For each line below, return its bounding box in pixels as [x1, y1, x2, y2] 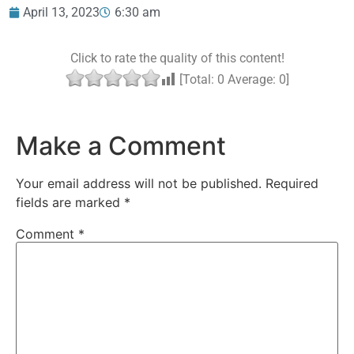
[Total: [175, 72, 217, 88]
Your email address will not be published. [16, 175, 262, 191]
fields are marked [16, 194, 124, 210]
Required [265, 175, 318, 191]
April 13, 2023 [23, 4, 100, 20]
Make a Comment [16, 130, 226, 161]
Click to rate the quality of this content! [70, 51, 284, 66]
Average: [224, 72, 279, 88]
